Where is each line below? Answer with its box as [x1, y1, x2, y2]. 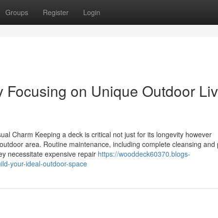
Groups [5, 7, 28, 17]
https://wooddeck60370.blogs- [98, 149, 190, 159]
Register [43, 7, 69, 17]
